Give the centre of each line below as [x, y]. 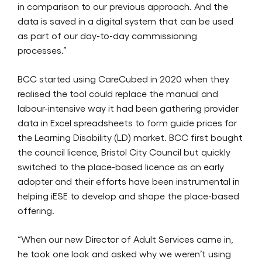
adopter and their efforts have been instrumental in [129, 181]
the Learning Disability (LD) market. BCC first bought [130, 137]
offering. [36, 210]
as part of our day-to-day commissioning [107, 35]
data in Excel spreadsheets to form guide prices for [127, 122]
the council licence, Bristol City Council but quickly [124, 151]
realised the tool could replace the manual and [118, 93]
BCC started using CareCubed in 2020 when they [123, 78]
